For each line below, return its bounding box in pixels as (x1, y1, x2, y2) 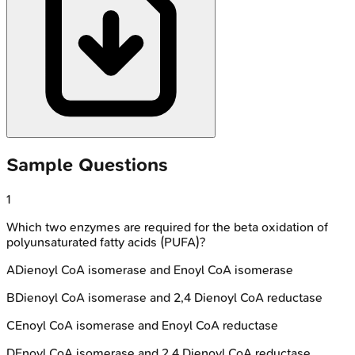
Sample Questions (6, 153, 168, 176)
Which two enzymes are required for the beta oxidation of (6, 219, 328, 235)
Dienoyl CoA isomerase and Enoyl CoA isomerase (15, 261, 293, 277)
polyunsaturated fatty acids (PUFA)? (6, 234, 205, 250)
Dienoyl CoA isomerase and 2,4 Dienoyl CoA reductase (15, 289, 323, 305)
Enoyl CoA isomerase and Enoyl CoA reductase (15, 317, 278, 333)
